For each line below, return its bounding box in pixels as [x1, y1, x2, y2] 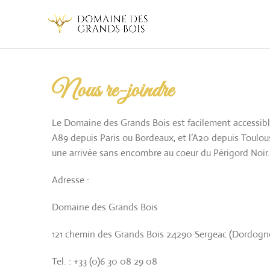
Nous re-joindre [52, 76, 173, 106]
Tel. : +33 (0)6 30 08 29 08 [52, 255, 157, 268]
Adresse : [52, 174, 89, 186]
